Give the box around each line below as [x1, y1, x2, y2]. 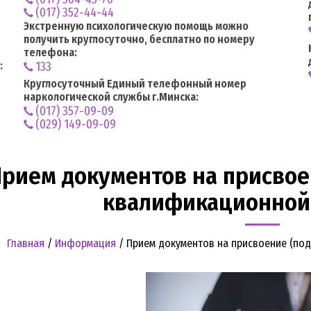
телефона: [24, 45, 77, 59]
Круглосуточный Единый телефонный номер [24, 76, 246, 90]
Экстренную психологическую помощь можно [24, 19, 249, 33]
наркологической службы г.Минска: [24, 90, 199, 103]
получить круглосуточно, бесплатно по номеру [24, 32, 255, 46]
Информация [54, 236, 116, 250]
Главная [6, 236, 44, 250]
